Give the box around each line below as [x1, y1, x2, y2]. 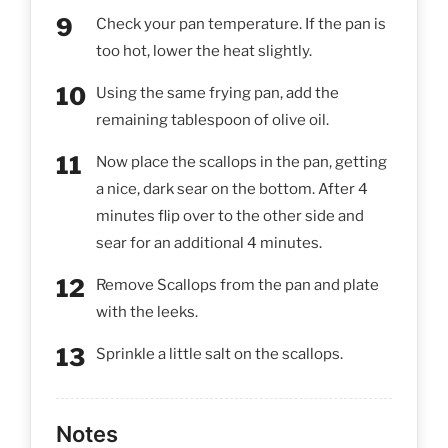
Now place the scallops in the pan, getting [96, 152, 387, 171]
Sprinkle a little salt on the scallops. [96, 344, 343, 363]
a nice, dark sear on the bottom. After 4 [96, 179, 368, 198]
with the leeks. [96, 302, 198, 321]
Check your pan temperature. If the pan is [96, 14, 386, 33]
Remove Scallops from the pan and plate [96, 275, 379, 294]
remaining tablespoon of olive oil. [96, 110, 329, 129]
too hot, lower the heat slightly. [96, 41, 312, 60]
